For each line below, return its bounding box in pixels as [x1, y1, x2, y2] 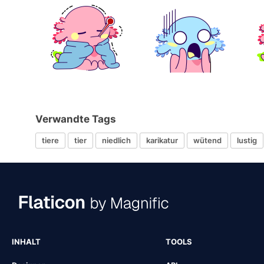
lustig [237, 136, 257, 146]
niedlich [102, 136, 131, 146]
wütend [193, 136, 222, 146]
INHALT [12, 236, 41, 246]
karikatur [146, 136, 178, 146]
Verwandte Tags [35, 113, 116, 125]
